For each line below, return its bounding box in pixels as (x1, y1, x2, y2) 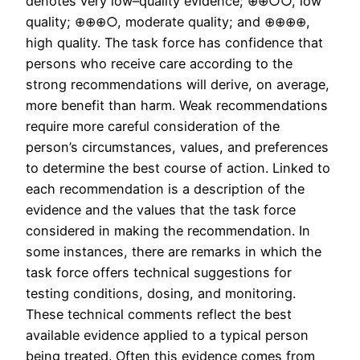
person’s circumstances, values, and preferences (26, 138, 329, 155)
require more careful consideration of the (26, 117, 280, 134)
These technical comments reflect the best (26, 305, 292, 322)
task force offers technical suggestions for (26, 264, 292, 280)
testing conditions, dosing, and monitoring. (26, 284, 296, 301)
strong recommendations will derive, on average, (26, 76, 329, 92)
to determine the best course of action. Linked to (26, 159, 330, 176)
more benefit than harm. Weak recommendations (26, 96, 328, 113)
